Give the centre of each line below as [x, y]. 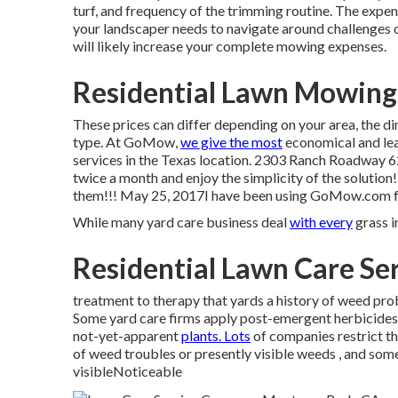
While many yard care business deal [181, 222]
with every [321, 222]
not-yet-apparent [127, 335]
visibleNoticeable [127, 371]
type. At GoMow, [127, 142]
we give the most [231, 142]
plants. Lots [216, 335]
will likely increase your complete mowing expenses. [230, 46]
